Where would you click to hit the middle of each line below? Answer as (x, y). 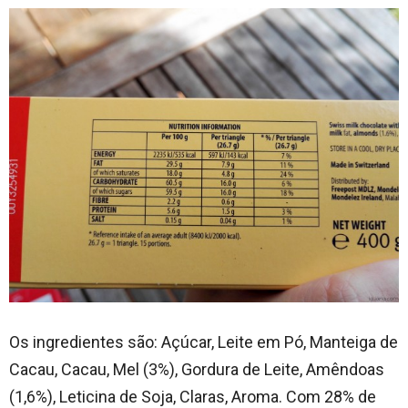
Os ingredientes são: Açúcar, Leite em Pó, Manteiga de (204, 342)
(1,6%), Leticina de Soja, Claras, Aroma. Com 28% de (193, 396)
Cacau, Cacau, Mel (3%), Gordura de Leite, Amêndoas (197, 369)
